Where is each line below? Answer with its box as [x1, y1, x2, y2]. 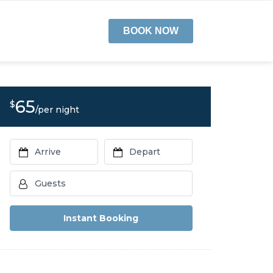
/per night [35, 104, 79, 115]
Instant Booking [63, 213, 139, 224]
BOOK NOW [122, 26, 179, 36]
